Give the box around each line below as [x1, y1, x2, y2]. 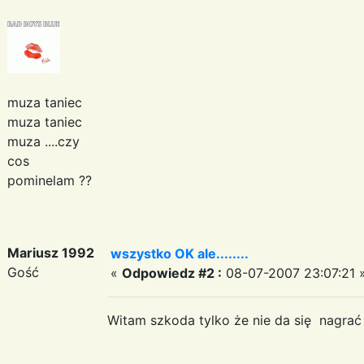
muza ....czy [7, 132, 80, 149]
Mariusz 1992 [7, 244, 94, 261]
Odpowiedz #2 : [122, 264, 222, 281]
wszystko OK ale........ [110, 245, 249, 262]
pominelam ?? [7, 171, 92, 188]
